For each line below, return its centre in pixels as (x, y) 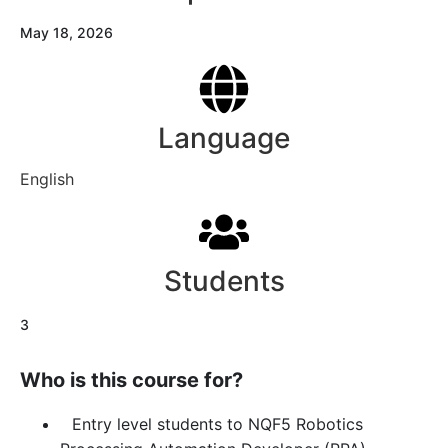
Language (224, 138)
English (47, 179)
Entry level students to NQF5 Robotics (217, 424)
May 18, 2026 (66, 33)
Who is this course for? (131, 380)
